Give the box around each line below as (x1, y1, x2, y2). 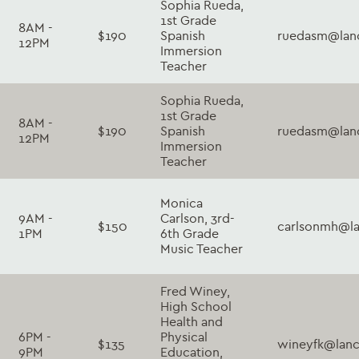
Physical (160, 329, 208, 345)
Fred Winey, (160, 283, 230, 299)
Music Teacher (160, 240, 243, 256)
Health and (160, 313, 223, 329)
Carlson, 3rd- (160, 210, 235, 226)
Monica (160, 195, 203, 211)
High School (160, 298, 232, 314)
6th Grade (160, 225, 219, 241)
